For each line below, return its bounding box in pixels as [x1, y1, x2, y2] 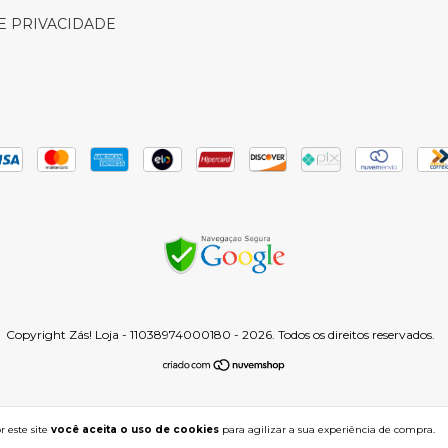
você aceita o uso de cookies [51, 422, 219, 436]
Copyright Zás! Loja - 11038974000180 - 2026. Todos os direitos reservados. [5, 327, 435, 342]
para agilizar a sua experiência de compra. [219, 422, 435, 436]
